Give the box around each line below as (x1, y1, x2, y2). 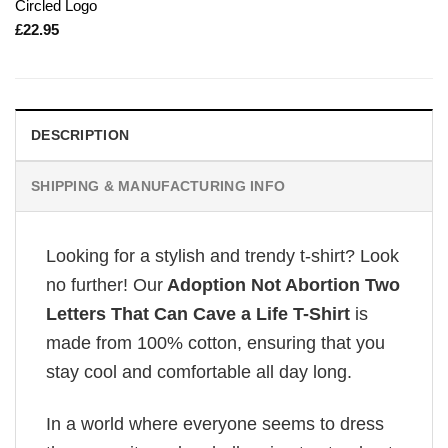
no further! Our (46, 274, 163, 295)
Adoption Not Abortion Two (163, 274, 400, 295)
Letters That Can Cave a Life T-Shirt (46, 303, 350, 324)
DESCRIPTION (31, 126, 130, 143)
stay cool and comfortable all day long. (46, 361, 352, 382)
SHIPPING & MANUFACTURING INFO (31, 177, 286, 194)
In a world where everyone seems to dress (46, 414, 384, 435)
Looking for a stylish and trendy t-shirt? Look (46, 245, 399, 266)
